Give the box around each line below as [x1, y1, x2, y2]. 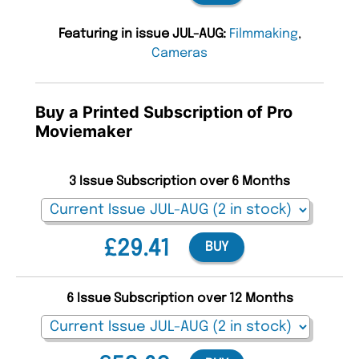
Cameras [151, 46, 208, 61]
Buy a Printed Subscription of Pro [35, 103, 292, 123]
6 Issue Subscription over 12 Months [66, 292, 293, 306]
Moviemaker [35, 122, 132, 142]
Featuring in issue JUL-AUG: [58, 27, 229, 42]
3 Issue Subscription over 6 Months [69, 175, 290, 189]
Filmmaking [228, 27, 298, 42]
